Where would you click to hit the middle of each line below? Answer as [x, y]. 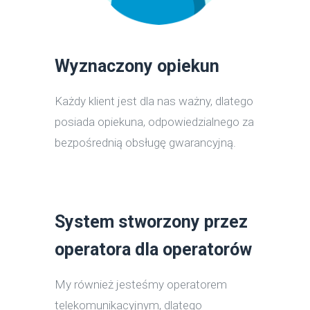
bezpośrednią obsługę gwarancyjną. [145, 143]
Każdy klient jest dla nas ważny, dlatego [154, 101]
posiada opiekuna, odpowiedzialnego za [154, 122]
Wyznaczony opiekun [137, 66]
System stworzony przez [151, 222]
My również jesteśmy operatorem [141, 284]
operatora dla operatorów [153, 249]
